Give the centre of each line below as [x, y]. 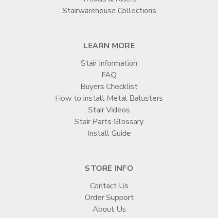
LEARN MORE [109, 45]
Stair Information [109, 63]
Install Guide [109, 133]
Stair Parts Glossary [109, 121]
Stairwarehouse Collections [109, 10]
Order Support [109, 197]
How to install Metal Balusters [109, 98]
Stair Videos [109, 110]
